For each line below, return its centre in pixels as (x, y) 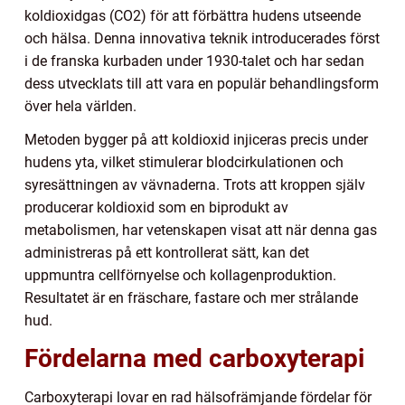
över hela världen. (80, 106)
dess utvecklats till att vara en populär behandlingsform (202, 83)
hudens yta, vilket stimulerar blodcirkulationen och (184, 162)
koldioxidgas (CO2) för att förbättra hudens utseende (193, 15)
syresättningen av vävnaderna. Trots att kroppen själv (195, 184)
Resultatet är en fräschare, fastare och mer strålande (191, 297)
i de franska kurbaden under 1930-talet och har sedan (194, 61)
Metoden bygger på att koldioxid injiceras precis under (196, 139)
